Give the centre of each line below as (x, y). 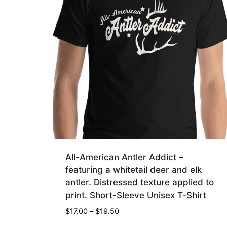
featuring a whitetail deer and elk (134, 170)
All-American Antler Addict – (125, 157)
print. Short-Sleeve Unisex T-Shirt (136, 195)
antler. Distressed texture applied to (140, 183)
